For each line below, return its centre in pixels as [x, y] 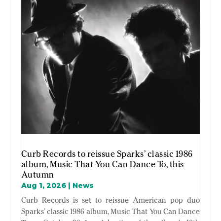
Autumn [37, 175]
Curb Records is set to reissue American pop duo [110, 200]
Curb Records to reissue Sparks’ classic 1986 [107, 154]
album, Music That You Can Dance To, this [102, 165]
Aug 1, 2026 [43, 186]
